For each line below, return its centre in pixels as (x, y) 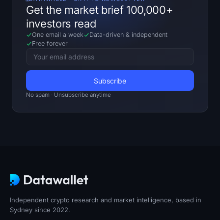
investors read (61, 24)
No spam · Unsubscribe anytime (69, 95)
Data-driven (108, 35)
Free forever (50, 44)
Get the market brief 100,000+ (99, 10)
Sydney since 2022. (40, 210)
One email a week (58, 35)
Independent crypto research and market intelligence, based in (106, 200)
